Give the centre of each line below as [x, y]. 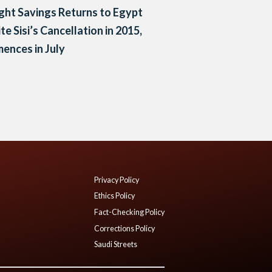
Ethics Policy [114, 196]
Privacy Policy [117, 180]
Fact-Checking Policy [129, 212]
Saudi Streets [116, 245]
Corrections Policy [124, 228]
